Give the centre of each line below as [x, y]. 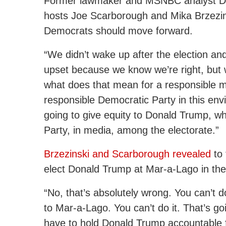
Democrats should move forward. [120, 31]
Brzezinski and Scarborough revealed [127, 154]
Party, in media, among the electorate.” [131, 130]
